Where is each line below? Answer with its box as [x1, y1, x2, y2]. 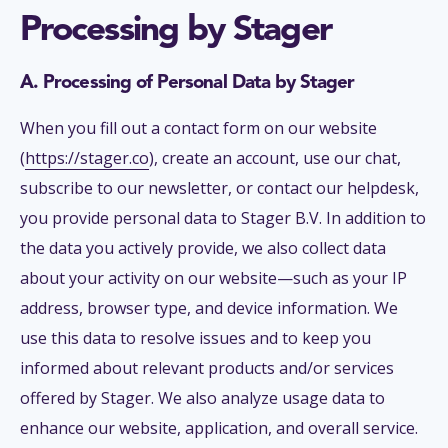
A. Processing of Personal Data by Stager [20, 73, 355, 93]
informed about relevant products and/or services [20, 357, 394, 380]
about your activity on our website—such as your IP [20, 267, 407, 290]
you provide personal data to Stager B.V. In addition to [20, 207, 426, 230]
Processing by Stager [20, 13, 331, 49]
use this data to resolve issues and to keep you [20, 327, 371, 350]
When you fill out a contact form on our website [20, 117, 377, 140]
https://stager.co [25, 147, 149, 170]
